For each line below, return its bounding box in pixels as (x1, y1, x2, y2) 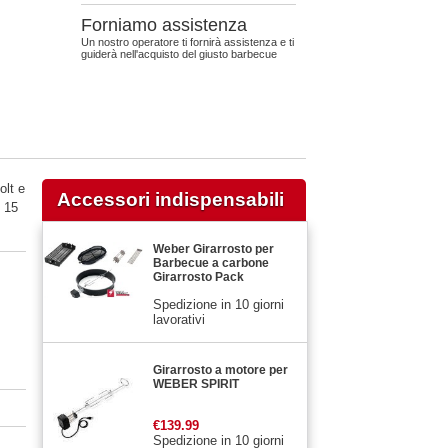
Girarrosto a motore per (153, 362, 288, 377)
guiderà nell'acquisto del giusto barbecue (81, 48, 277, 60)
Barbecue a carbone (153, 255, 269, 270)
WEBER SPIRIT (153, 376, 239, 391)
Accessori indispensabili (57, 188, 284, 210)
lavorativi (153, 311, 205, 327)
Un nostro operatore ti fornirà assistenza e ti (81, 36, 294, 48)
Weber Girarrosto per (153, 241, 274, 256)
